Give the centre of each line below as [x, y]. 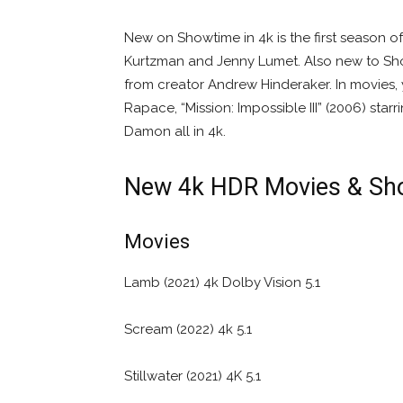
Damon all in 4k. [175, 131]
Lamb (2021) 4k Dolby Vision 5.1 [222, 282]
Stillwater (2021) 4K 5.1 [193, 376]
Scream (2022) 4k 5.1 [188, 329]
